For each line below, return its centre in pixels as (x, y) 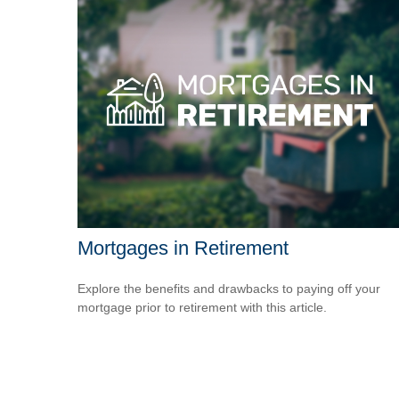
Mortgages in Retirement (183, 248)
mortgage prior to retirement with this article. (202, 307)
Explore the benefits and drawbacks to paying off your (229, 288)
